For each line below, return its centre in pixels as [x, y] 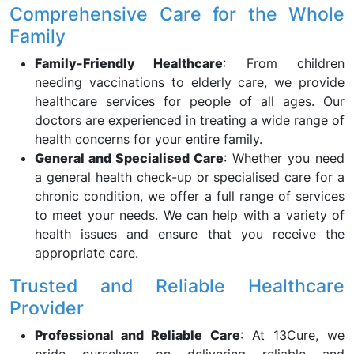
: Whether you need [284, 158]
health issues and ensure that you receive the [190, 234]
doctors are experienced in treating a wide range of [190, 120]
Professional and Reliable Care [137, 335]
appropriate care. [87, 253]
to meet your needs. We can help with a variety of [190, 215]
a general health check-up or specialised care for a [190, 177]
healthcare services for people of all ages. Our [190, 101]
